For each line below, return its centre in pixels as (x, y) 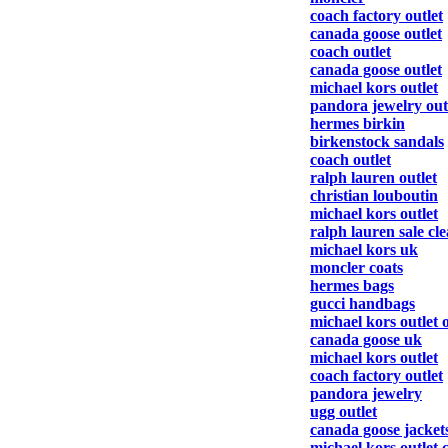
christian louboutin (374, 195)
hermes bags (352, 285)
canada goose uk (366, 339)
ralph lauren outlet (373, 177)
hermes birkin (357, 123)
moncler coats (356, 267)
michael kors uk (364, 249)
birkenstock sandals (377, 141)
